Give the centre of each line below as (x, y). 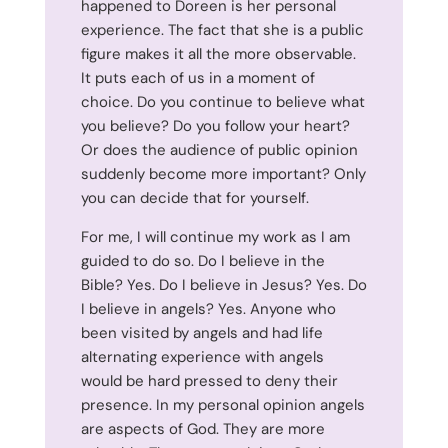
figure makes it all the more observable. (218, 53)
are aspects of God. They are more (202, 428)
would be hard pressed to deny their (209, 380)
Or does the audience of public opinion (219, 149)
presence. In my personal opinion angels (222, 404)
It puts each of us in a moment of (197, 77)
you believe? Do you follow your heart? (215, 125)
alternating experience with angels (202, 356)
